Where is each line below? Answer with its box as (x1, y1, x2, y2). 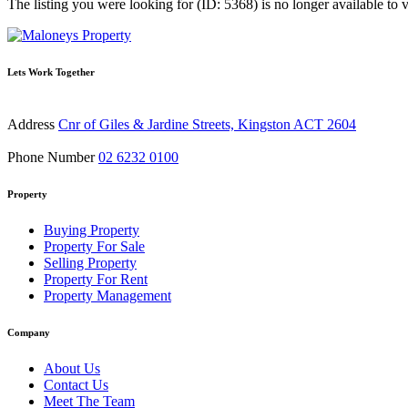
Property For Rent (44, 270, 148, 287)
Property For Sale (44, 238, 145, 254)
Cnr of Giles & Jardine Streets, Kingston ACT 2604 (58, 117, 356, 132)
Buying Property (44, 221, 139, 238)
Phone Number (7, 149, 95, 165)
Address (7, 117, 55, 132)
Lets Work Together (7, 66, 95, 78)
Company (7, 326, 50, 338)
